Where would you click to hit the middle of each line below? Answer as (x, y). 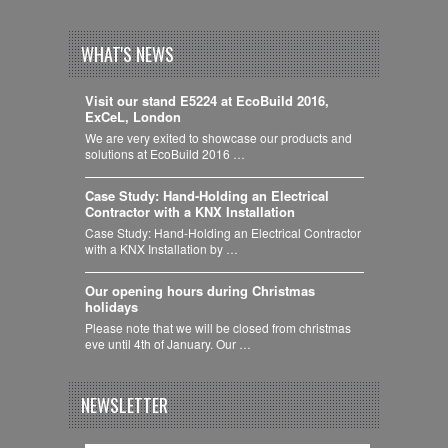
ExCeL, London (132, 116)
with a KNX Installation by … (161, 248)
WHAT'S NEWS (127, 54)
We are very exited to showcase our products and (218, 137)
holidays (111, 306)
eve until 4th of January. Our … (167, 343)
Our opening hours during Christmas (199, 290)
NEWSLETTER (124, 405)
